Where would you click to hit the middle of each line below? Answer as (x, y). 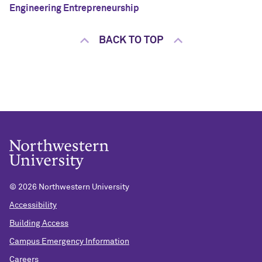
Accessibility (33, 206)
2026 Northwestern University (74, 187)
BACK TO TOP (131, 41)
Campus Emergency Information (69, 241)
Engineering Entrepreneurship (74, 8)
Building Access (39, 224)
